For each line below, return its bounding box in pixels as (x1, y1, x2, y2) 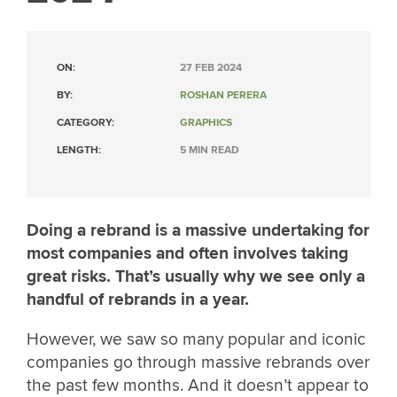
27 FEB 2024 (180, 61, 242, 74)
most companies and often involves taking (27, 243, 348, 264)
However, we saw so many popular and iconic (27, 329, 366, 351)
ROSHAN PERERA (180, 89, 267, 102)
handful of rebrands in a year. (27, 289, 249, 310)
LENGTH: (57, 144, 101, 157)
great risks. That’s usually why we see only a (27, 266, 365, 287)
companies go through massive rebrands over (27, 352, 370, 374)
